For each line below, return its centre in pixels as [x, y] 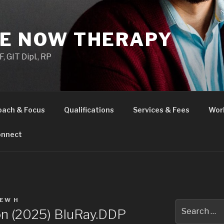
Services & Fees [161, 109]
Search [188, 205]
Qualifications [89, 109]
